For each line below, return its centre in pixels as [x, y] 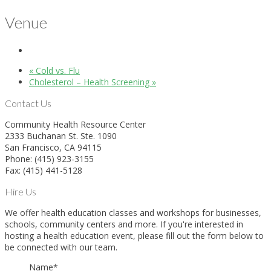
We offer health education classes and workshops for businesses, [133, 213]
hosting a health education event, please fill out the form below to [134, 236]
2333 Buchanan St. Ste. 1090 [61, 136]
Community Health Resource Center [75, 125]
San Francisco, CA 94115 [53, 148]
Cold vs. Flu [57, 71]
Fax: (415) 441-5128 [44, 171]
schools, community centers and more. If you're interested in [124, 224]
